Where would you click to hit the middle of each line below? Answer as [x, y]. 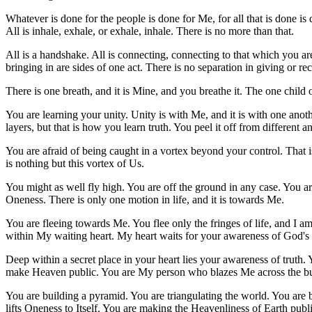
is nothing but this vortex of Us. [75, 163]
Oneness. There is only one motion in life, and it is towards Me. [145, 199]
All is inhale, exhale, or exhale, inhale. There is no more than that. [150, 31]
